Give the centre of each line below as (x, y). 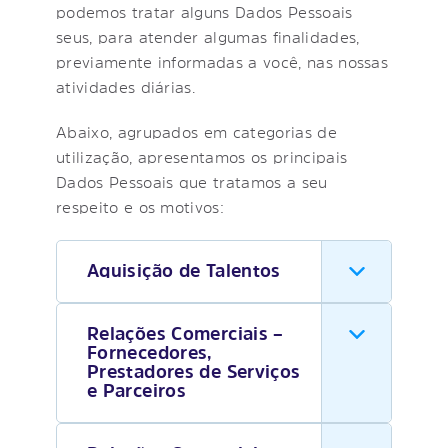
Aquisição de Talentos (184, 270)
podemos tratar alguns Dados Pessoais (204, 11)
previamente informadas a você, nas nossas (222, 61)
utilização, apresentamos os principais (202, 156)
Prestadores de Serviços (194, 371)
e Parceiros (137, 390)
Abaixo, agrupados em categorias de (196, 131)
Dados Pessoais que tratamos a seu (192, 181)
